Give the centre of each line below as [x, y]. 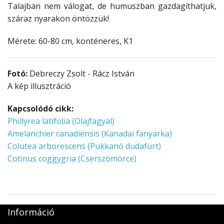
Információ [31, 212]
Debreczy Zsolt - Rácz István [81, 74]
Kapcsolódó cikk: [41, 109]
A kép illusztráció [39, 86]
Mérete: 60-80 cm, [42, 41]
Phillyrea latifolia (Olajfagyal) [61, 121]
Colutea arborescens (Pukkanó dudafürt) [84, 146]
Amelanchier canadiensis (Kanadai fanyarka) [90, 134]
